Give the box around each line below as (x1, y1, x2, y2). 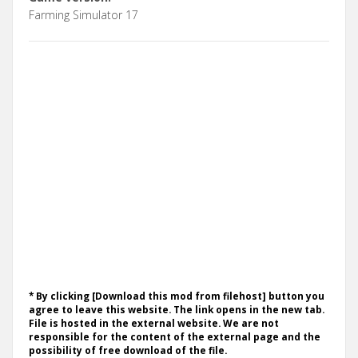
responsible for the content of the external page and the (29, 329, 320, 343)
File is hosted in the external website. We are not (29, 316, 279, 329)
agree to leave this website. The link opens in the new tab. (29, 302, 324, 316)
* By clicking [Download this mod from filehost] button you (29, 288, 324, 302)
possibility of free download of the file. (29, 343, 227, 356)
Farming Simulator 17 (29, 6, 138, 22)
